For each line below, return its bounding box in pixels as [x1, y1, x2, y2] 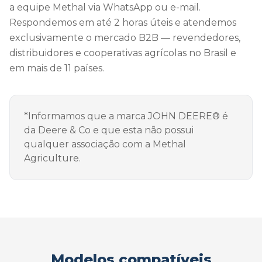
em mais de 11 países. [9, 63, 104, 74]
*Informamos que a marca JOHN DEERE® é [24, 111, 228, 122]
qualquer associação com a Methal [24, 139, 186, 150]
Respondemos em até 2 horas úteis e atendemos [9, 17, 236, 28]
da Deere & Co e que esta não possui [24, 125, 194, 136]
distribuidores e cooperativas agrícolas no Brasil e [9, 47, 236, 58]
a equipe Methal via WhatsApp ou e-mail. [9, 2, 201, 13]
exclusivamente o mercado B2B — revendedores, [9, 32, 240, 43]
